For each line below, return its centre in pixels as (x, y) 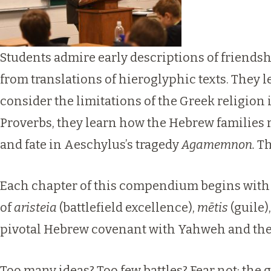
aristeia (35, 207)
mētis (213, 207)
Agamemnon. (218, 145)
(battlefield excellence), (127, 207)
